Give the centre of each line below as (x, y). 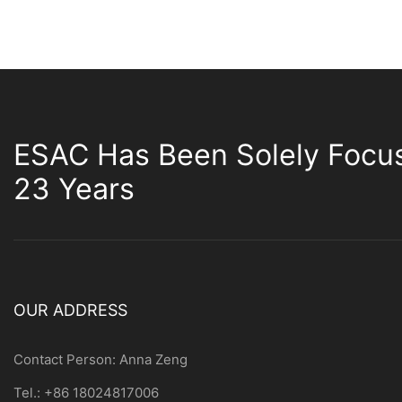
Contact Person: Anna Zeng (100, 360)
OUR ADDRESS (70, 310)
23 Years (74, 189)
